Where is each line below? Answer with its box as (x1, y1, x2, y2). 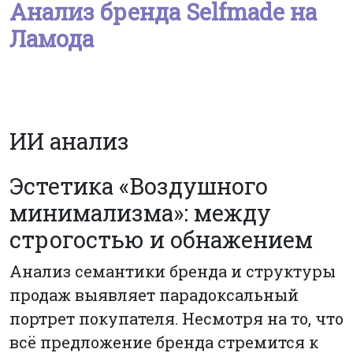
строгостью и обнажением (9, 225, 313, 255)
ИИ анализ (9, 125, 129, 156)
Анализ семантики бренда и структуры (9, 261, 336, 282)
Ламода (9, 23, 94, 54)
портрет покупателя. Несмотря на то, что (9, 308, 344, 329)
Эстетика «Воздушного (9, 171, 268, 202)
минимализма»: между (9, 198, 271, 229)
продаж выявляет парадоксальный (9, 284, 299, 306)
